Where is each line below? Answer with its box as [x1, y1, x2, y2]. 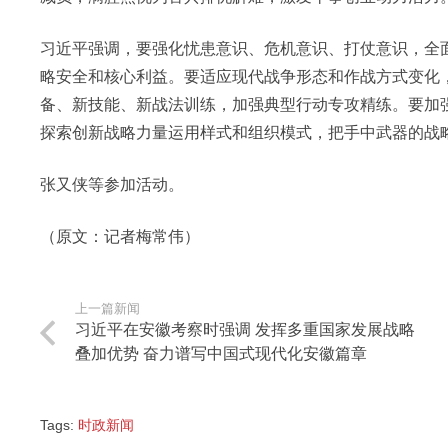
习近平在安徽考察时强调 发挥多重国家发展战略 [75, 321, 416, 339]
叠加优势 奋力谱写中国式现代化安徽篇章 [75, 345, 368, 363]
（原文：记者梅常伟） [40, 228, 200, 246]
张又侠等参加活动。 [40, 176, 184, 194]
